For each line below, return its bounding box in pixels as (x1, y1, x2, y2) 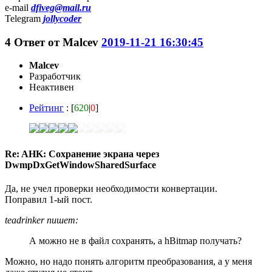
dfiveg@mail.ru (31, 2, 91, 13)
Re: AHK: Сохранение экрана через (5, 148, 159, 159)
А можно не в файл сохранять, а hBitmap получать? (29, 235, 242, 246)
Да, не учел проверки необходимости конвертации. (5, 183, 217, 194)
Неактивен (29, 82, 74, 93)
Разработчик (29, 71, 81, 82)
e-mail (5, 2, 31, 13)
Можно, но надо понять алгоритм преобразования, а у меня (5, 256, 252, 267)
